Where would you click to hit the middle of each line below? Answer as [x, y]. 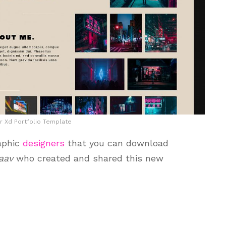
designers [44, 143]
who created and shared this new [90, 158]
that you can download [117, 143]
